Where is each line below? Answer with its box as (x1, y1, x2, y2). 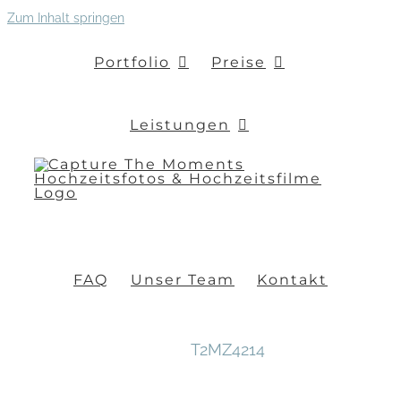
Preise (211, 53, 266, 71)
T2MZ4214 (190, 340, 265, 359)
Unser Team (131, 270, 235, 288)
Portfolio (94, 53, 170, 71)
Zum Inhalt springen (7, 11, 124, 25)
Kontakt (257, 270, 328, 288)
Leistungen (130, 115, 230, 133)
